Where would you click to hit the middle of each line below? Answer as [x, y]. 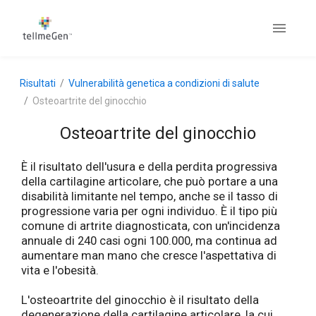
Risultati [38, 83]
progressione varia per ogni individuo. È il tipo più [149, 212]
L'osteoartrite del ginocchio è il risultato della [140, 300]
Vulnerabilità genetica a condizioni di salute [164, 83]
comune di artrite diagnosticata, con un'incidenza [151, 226]
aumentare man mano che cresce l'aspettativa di [149, 256]
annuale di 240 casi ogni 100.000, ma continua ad [149, 241]
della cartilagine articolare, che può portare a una [150, 182]
